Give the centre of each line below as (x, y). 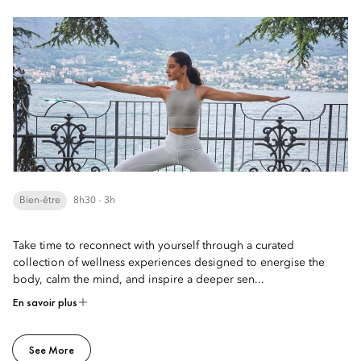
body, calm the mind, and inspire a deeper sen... (139, 280)
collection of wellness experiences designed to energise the (169, 263)
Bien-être (40, 201)
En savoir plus (45, 302)
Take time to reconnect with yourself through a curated (154, 246)
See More (52, 350)
